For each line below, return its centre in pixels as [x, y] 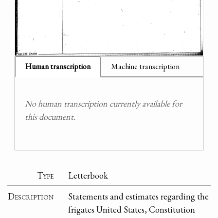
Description [31, 196]
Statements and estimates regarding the [139, 196]
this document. [50, 117]
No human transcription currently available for [103, 104]
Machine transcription [145, 67]
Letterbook [88, 175]
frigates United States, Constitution [132, 209]
